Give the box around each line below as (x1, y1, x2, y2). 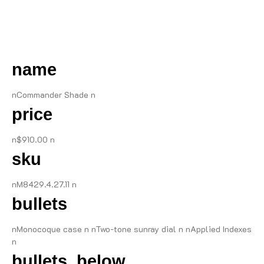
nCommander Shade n (12, 88, 95, 100)
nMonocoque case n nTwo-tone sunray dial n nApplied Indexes (12, 223, 252, 235)
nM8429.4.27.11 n (12, 178, 77, 190)
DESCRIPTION (98, 21, 166, 34)
